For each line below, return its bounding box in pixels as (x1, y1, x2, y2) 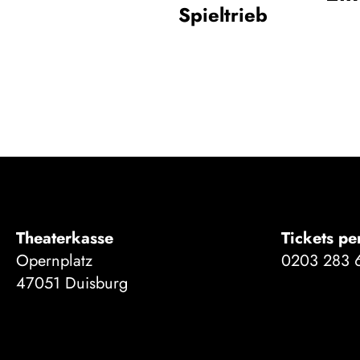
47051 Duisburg (16, 271, 128, 295)
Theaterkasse (16, 226, 113, 250)
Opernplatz (16, 248, 92, 272)
